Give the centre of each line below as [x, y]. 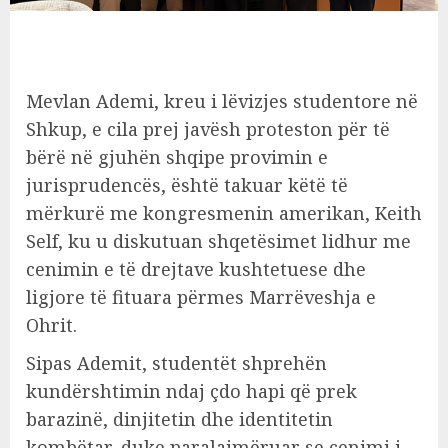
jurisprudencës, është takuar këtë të [187, 184]
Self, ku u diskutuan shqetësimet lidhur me [218, 240]
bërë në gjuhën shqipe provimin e [177, 156]
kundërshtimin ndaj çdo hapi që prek [191, 390]
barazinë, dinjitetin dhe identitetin [179, 418]
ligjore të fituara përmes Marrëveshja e [201, 296]
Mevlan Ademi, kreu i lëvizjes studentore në [222, 100]
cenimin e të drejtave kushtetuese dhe [196, 268]
